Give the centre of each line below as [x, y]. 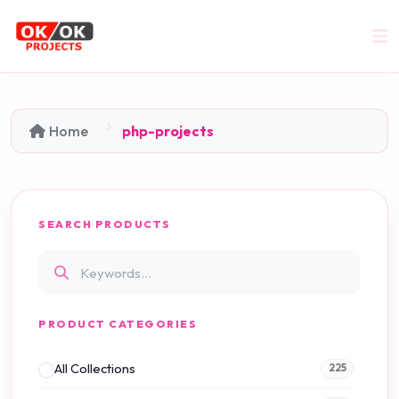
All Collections [95, 369]
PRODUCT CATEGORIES [118, 324]
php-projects [168, 131]
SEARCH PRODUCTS [105, 224]
